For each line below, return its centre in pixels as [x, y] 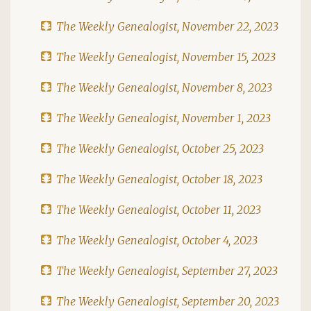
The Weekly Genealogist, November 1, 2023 [163, 118]
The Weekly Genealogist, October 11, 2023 [159, 209]
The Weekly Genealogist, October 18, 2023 [159, 179]
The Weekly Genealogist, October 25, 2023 [160, 148]
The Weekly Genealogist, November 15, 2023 [166, 57]
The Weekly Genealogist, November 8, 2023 [164, 87]
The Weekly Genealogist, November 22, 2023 [167, 26]
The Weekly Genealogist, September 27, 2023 [167, 270]
